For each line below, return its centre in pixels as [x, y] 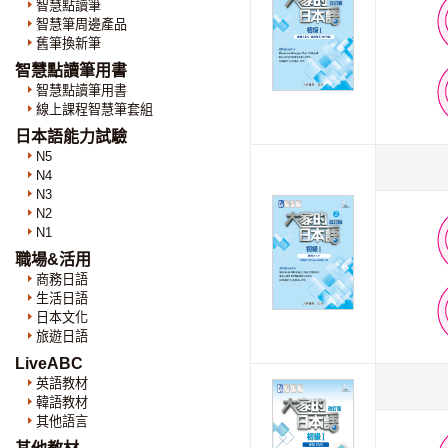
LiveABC [49, 363]
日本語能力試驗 [71, 136]
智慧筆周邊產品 [81, 24]
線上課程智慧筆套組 [94, 109]
